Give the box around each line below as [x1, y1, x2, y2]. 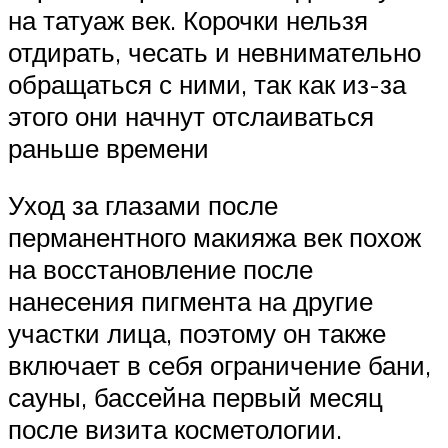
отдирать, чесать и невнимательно [8, 35, 421, 68]
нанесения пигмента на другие [8, 285, 373, 318]
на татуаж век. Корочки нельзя [8, 3, 368, 36]
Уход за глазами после [8, 189, 278, 222]
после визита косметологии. [8, 413, 342, 446]
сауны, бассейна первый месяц [8, 381, 383, 414]
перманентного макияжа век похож [8, 221, 421, 254]
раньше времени [8, 131, 209, 164]
